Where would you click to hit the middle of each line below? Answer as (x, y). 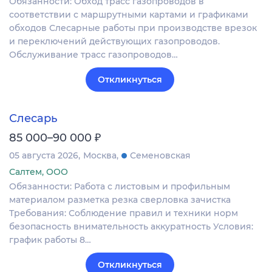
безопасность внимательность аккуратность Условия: (131, 226)
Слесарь (33, 118)
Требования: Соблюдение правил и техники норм (124, 213)
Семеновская (160, 155)
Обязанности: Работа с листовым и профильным (120, 186)
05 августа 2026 (44, 155)
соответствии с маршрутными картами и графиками (129, 15)
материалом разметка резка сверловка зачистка (120, 199)
